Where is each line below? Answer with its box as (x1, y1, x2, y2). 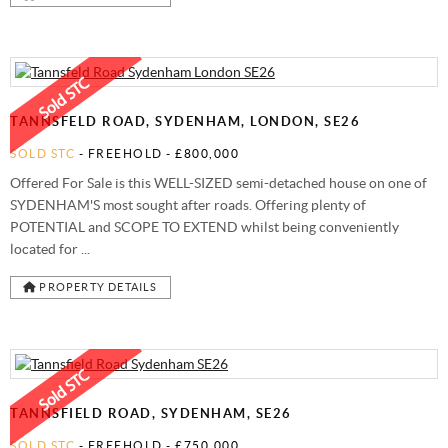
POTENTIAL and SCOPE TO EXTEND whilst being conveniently (10, 218, 399, 235)
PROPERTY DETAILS (36, 280, 158, 293)
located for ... (10, 240, 90, 257)
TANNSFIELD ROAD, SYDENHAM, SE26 (10, 405, 292, 421)
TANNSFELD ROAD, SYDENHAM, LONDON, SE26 (10, 113, 360, 129)
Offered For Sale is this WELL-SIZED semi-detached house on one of (10, 174, 427, 191)
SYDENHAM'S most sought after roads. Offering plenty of (10, 196, 366, 213)
